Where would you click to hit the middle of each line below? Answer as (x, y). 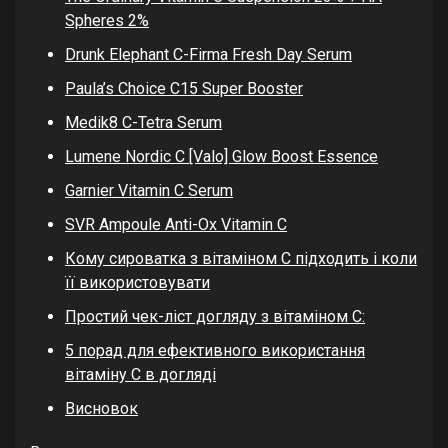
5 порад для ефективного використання (215, 350)
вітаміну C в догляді (140, 374)
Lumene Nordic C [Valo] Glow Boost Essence (221, 156)
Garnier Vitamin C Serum (149, 190)
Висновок (101, 408)
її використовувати (137, 282)
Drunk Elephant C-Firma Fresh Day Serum (208, 54)
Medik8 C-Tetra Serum (143, 122)
